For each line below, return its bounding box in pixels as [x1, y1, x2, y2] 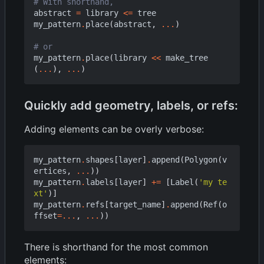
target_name [109, 199, 161, 209]
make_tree [166, 52, 208, 62]
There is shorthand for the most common [24, 240, 208, 253]
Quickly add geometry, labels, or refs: [24, 98, 238, 113]
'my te [199, 177, 227, 187]
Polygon [184, 154, 217, 164]
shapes [85, 154, 114, 164]
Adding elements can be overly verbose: [24, 123, 204, 135]
